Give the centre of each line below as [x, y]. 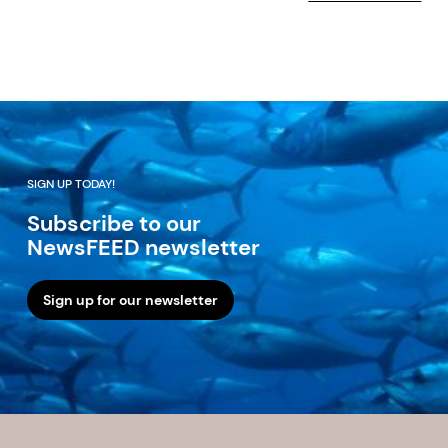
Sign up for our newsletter [130, 300]
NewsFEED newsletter [143, 248]
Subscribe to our [113, 224]
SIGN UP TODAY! [70, 184]
